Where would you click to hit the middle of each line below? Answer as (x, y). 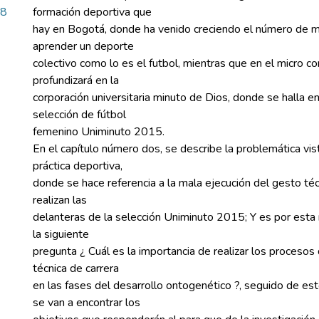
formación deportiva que (92, 12)
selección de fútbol (79, 115)
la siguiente (61, 234)
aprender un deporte (83, 46)
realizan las (60, 200)
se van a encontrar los (87, 303)
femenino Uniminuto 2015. (99, 132)
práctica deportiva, (78, 166)
